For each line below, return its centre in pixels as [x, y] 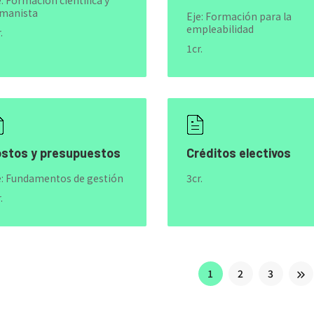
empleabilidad [220, 29]
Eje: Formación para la [239, 16]
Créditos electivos [238, 153]
